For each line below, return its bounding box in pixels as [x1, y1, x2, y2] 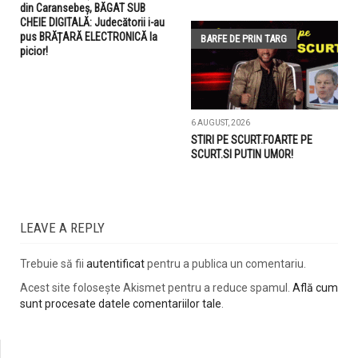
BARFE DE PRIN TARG [201, 32, 287, 45]
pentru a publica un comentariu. [145, 257, 306, 270]
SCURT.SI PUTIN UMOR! [191, 147, 293, 161]
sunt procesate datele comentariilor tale [20, 296, 221, 310]
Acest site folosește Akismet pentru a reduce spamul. [20, 280, 292, 294]
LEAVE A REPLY [20, 219, 105, 236]
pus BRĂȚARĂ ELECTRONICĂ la [20, 30, 157, 43]
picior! [20, 44, 48, 58]
